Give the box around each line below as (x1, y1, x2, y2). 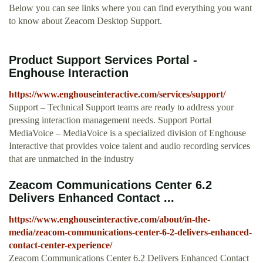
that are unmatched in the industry (9, 154, 134, 164)
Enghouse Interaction (9, 66, 129, 80)
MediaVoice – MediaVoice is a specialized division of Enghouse (9, 128, 246, 139)
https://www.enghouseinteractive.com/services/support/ (9, 89, 225, 100)
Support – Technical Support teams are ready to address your (9, 102, 234, 113)
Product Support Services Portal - (9, 53, 197, 67)
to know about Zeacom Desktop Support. (9, 16, 162, 26)
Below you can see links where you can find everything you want (9, 3, 252, 14)
